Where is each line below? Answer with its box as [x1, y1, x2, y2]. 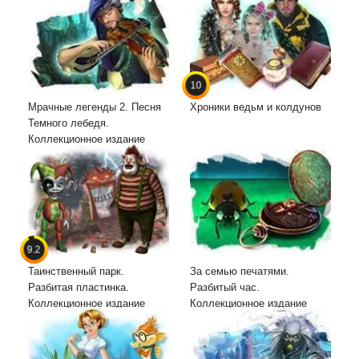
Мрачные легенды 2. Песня [28, 101, 161, 114]
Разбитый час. [190, 281, 260, 294]
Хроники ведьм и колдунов [190, 101, 321, 114]
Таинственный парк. [28, 265, 124, 278]
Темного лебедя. [28, 117, 109, 130]
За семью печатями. [190, 265, 289, 278]
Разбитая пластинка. [28, 281, 129, 294]
